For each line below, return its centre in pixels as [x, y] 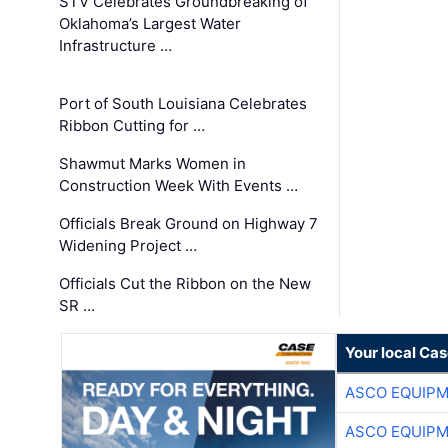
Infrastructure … [116, 46]
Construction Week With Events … [179, 186]
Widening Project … [128, 246]
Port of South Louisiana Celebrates [183, 104]
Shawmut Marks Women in [153, 164]
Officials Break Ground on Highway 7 [189, 224]
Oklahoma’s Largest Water [150, 24]
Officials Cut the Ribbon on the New [185, 284]
